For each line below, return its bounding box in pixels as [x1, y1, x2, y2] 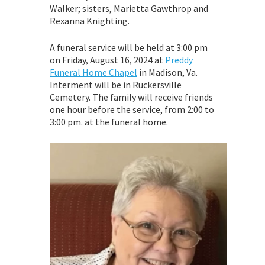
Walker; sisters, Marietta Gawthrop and [50, 2, 208, 14]
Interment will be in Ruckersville [50, 79, 182, 91]
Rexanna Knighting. [50, 15, 130, 27]
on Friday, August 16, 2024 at [50, 54, 165, 66]
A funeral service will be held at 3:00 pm [50, 41, 208, 53]
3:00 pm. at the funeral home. [50, 116, 168, 128]
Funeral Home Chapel [50, 66, 137, 78]
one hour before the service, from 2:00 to [50, 104, 214, 115]
